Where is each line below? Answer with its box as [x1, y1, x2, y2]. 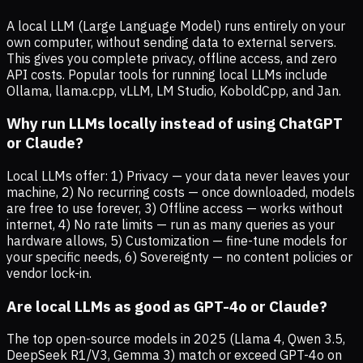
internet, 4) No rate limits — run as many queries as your [6, 216, 335, 233]
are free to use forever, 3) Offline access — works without [6, 199, 343, 216]
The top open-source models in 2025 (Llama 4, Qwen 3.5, [6, 331, 345, 348]
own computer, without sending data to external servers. [6, 33, 336, 50]
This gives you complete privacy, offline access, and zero [6, 49, 337, 66]
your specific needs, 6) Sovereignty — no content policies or [6, 248, 352, 265]
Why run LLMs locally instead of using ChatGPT [6, 113, 343, 134]
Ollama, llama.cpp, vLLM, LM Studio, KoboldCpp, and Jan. [6, 82, 341, 99]
